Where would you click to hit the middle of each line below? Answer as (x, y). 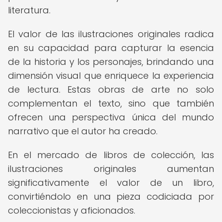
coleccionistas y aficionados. (72, 210)
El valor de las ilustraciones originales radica (111, 34)
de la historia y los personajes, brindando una (111, 62)
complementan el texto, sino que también (111, 103)
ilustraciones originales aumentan (111, 169)
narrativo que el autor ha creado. (83, 131)
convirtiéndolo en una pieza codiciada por (111, 196)
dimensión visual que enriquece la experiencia (111, 76)
